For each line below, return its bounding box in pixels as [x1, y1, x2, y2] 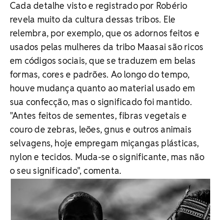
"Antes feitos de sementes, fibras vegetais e [10, 110, 187, 121]
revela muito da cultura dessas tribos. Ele [10, 14, 176, 25]
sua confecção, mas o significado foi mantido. [10, 96, 192, 108]
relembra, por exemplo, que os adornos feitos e [10, 27, 200, 39]
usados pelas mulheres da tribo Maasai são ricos [10, 41, 204, 53]
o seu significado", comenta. [10, 165, 122, 176]
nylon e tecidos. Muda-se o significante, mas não [10, 151, 205, 163]
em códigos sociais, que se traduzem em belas [10, 55, 196, 66]
